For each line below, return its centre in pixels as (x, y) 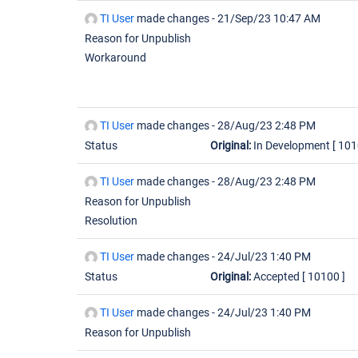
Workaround (115, 58)
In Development (292, 145)
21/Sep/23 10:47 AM (269, 18)
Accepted (276, 276)
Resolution (111, 221)
